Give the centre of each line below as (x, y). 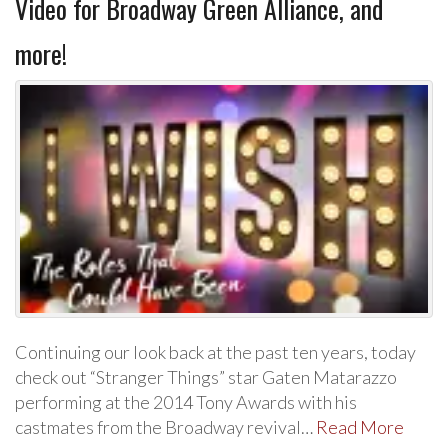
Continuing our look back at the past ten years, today (215, 352)
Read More (360, 427)
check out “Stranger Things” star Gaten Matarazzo (206, 377)
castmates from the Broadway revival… (165, 427)
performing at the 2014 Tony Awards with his (186, 402)
